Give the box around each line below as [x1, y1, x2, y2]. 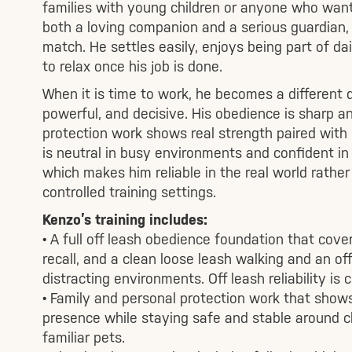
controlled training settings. [42, 183, 216, 200]
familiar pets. [42, 328, 125, 346]
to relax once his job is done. [42, 57, 222, 75]
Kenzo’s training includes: [42, 211, 207, 228]
